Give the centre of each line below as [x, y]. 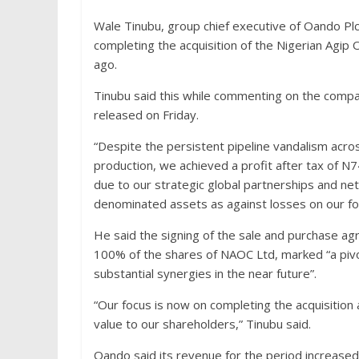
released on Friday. [146, 115]
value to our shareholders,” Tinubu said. [202, 324]
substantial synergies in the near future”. [205, 274]
